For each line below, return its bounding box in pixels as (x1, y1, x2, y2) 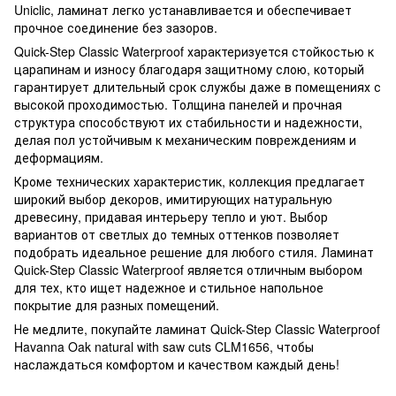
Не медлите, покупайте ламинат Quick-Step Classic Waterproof (14, 319, 380, 338)
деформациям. (14, 148, 103, 166)
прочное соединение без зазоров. (14, 18, 217, 36)
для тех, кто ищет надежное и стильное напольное (14, 278, 324, 296)
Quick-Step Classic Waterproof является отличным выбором (14, 260, 362, 278)
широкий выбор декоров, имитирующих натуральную (14, 189, 332, 208)
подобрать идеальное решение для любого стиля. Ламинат (14, 242, 374, 261)
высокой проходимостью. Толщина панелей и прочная (14, 95, 342, 113)
